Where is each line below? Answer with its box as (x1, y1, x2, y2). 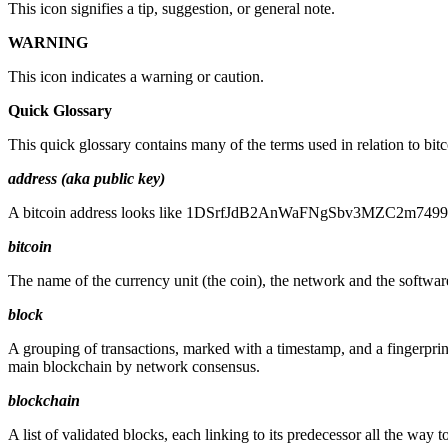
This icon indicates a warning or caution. (8, 67, 264, 85)
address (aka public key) (8, 169, 165, 187)
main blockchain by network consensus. (8, 357, 260, 375)
